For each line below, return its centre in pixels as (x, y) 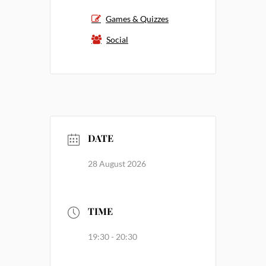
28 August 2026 (117, 163)
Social (117, 40)
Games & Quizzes (137, 19)
